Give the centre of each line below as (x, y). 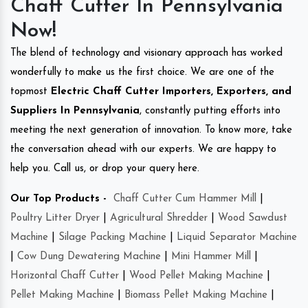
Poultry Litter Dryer (55, 218)
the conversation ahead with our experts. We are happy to (143, 149)
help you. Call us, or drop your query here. (105, 168)
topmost (29, 91)
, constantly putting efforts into (210, 111)
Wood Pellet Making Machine (196, 276)
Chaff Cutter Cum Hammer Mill (185, 199)
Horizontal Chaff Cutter (65, 276)
